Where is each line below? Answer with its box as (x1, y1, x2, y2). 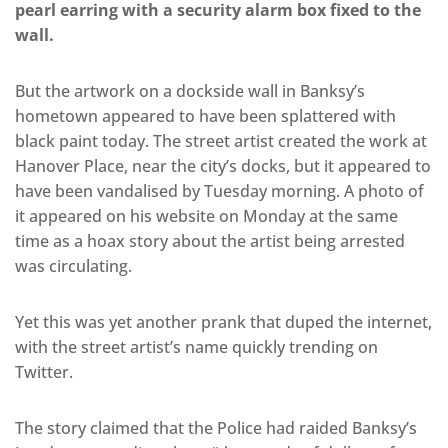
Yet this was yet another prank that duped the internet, (15, 311, 432, 334)
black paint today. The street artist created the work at (15, 130, 427, 153)
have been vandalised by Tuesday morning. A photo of (15, 180, 424, 203)
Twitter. (15, 361, 73, 384)
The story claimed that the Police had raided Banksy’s (15, 417, 417, 440)
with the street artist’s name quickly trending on (15, 336, 378, 359)
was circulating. (15, 255, 132, 278)
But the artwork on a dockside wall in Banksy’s (15, 80, 365, 103)
